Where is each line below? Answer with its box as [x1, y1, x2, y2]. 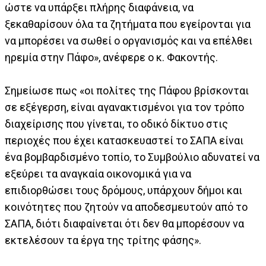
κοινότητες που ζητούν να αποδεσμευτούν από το [5, 200, 248, 213]
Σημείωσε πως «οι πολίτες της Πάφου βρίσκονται [5, 84, 249, 97]
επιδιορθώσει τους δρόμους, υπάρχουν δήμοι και [5, 183, 242, 197]
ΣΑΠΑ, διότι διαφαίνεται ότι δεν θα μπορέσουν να [5, 217, 244, 230]
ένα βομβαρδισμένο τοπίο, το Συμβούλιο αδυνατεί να [5, 150, 259, 163]
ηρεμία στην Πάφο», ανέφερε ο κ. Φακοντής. [5, 50, 218, 64]
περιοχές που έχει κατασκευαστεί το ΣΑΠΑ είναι [5, 134, 243, 147]
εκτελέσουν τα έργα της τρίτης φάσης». [5, 233, 201, 246]
